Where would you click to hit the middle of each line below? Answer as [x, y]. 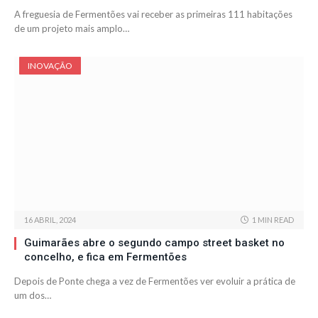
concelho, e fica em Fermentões [105, 257]
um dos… [33, 296]
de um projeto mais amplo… [72, 29]
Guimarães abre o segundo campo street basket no [154, 243]
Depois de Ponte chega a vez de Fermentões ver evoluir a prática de [155, 281]
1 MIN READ [273, 220]
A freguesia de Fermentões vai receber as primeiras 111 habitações [153, 15]
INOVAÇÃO [50, 66]
